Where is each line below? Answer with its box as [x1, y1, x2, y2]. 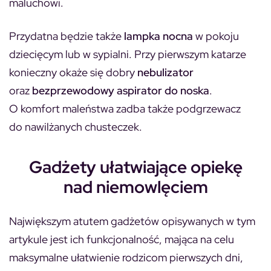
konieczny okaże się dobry [9, 65, 137, 79]
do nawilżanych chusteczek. [9, 119, 142, 134]
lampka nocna [124, 28, 193, 43]
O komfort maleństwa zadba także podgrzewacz [9, 101, 241, 116]
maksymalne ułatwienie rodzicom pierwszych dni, [9, 250, 243, 264]
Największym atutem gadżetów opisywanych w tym [9, 214, 255, 228]
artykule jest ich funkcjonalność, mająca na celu [9, 232, 234, 246]
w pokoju [193, 28, 239, 43]
